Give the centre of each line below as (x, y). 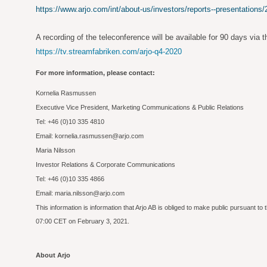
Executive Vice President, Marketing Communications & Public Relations (140, 107)
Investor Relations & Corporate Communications (105, 164)
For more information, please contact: (95, 73)
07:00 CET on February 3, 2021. (83, 221)
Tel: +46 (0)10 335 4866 (70, 179)
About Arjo (53, 255)
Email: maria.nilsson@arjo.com (80, 193)
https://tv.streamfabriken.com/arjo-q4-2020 (109, 52)
